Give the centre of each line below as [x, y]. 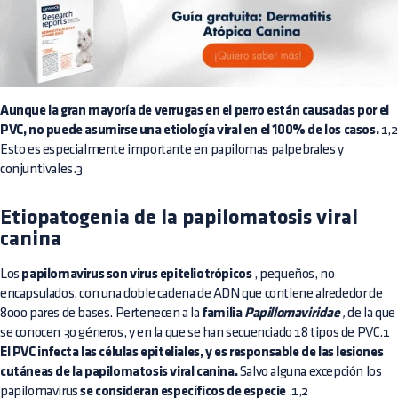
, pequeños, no [293, 274]
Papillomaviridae [291, 313]
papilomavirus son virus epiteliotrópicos [137, 274]
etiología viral [201, 130]
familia [222, 313]
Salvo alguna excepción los [310, 371]
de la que [370, 313]
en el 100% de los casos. [310, 130]
